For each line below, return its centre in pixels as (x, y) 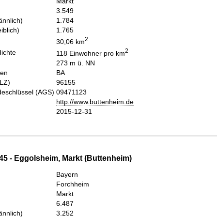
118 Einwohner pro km (91, 53)
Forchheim (73, 184)
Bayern (67, 175)
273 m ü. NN (76, 63)
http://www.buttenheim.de (95, 101)
